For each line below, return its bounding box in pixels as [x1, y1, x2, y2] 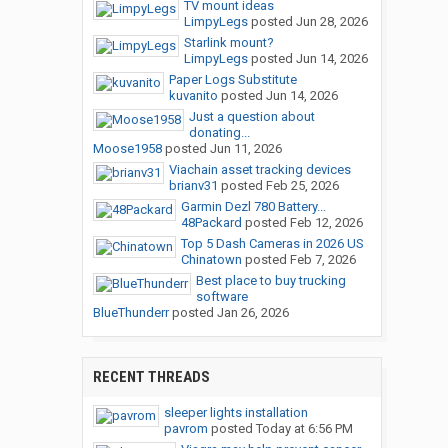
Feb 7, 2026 [289, 252, 356, 268]
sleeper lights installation [163, 405, 308, 421]
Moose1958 [92, 141, 162, 157]
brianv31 [168, 178, 218, 194]
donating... [188, 125, 250, 141]
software [195, 289, 248, 305]
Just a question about [188, 109, 315, 125]
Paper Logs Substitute [168, 72, 297, 88]
